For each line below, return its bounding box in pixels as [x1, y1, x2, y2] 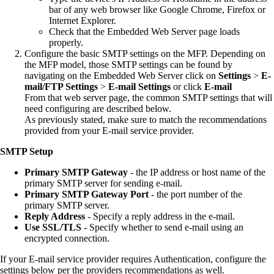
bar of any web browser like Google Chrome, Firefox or [49, 4, 265, 15]
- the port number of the [149, 189, 242, 200]
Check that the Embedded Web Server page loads [49, 26, 240, 37]
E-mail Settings [108, 81, 171, 92]
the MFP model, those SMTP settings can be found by [24, 59, 232, 70]
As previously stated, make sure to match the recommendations [24, 114, 267, 125]
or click [171, 81, 204, 92]
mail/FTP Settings [24, 81, 98, 92]
